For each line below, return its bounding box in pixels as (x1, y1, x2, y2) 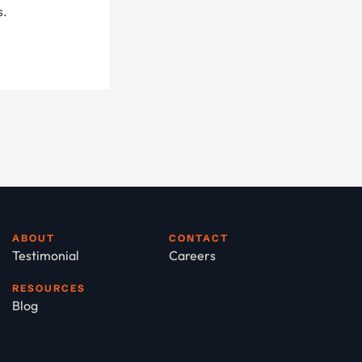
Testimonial (12, 247, 80, 263)
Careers (169, 247, 217, 263)
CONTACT (169, 232, 229, 244)
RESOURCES (12, 282, 86, 294)
